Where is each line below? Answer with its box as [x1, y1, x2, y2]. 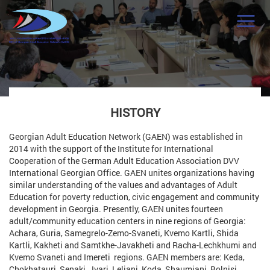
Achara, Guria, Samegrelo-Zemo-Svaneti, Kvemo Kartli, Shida [9, 227, 239, 239]
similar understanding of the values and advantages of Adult [9, 179, 237, 190]
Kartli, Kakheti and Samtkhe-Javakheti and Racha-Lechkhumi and [9, 239, 257, 251]
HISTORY [110, 104, 160, 120]
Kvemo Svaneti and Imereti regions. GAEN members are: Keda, [9, 251, 245, 263]
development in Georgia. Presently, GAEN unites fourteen [9, 203, 225, 215]
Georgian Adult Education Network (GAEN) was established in [9, 131, 243, 142]
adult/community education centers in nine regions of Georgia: [9, 215, 246, 227]
